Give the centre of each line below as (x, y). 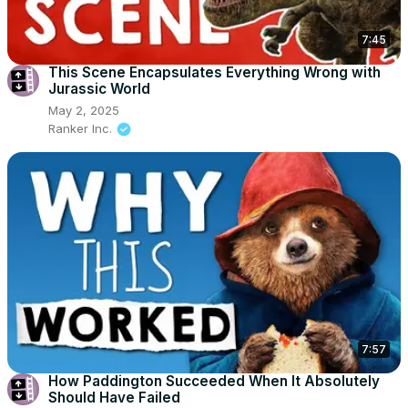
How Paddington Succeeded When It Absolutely (214, 382)
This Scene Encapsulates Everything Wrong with (214, 72)
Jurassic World (99, 88)
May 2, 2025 (84, 110)
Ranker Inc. (80, 128)
